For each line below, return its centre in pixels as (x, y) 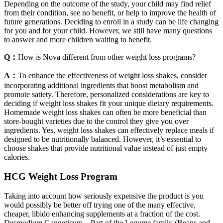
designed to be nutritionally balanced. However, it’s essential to (103, 139)
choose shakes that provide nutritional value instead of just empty (106, 148)
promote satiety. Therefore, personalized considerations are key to (107, 95)
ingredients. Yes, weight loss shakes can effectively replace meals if (109, 130)
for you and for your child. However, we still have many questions (108, 31)
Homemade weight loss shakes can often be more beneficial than (105, 112)
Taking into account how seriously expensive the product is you (104, 196)
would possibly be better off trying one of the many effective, (100, 205)
